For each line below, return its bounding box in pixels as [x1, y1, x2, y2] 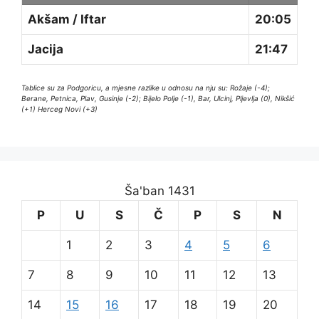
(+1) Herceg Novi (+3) [21, 105, 98, 114]
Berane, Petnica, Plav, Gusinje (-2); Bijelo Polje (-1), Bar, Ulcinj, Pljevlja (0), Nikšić [21, 94, 295, 103]
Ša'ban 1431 [124, 184, 195, 199]
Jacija [28, 41, 63, 56]
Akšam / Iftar [28, 11, 106, 26]
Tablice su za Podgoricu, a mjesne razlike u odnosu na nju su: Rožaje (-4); [21, 83, 270, 93]
